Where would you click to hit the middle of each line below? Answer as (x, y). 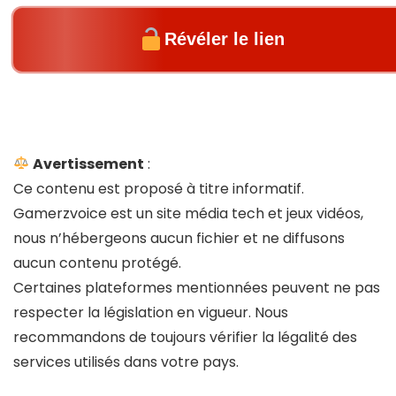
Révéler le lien (224, 39)
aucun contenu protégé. (97, 263)
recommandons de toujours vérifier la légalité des (185, 337)
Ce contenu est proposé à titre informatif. (159, 188)
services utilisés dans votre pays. (126, 362)
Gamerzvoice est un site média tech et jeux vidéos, (188, 213)
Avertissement (89, 164)
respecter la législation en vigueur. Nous (151, 312)
